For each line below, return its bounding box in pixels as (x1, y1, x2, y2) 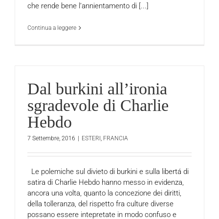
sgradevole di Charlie (27, 96, 169, 114)
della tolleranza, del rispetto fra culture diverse (27, 199, 174, 208)
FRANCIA (103, 134, 128, 142)
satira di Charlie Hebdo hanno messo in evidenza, (27, 177, 184, 187)
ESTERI (82, 134, 101, 142)
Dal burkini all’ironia (27, 80, 167, 98)
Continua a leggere (27, 24, 76, 31)
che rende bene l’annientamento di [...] (27, 1, 149, 10)
